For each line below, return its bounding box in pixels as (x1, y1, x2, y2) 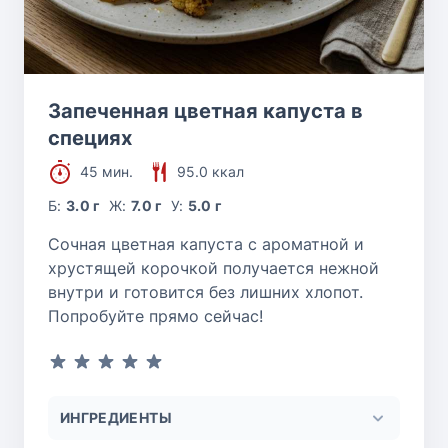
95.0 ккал (177, 162, 244, 180)
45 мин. (80, 162, 133, 180)
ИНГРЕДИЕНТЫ (60, 408, 172, 426)
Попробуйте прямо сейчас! (48, 305, 263, 326)
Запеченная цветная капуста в (48, 98, 363, 123)
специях (48, 125, 132, 150)
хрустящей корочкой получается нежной (48, 257, 379, 278)
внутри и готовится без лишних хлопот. (48, 281, 363, 302)
